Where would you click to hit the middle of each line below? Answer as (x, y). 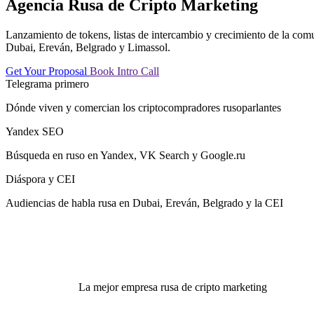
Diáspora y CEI (40, 179)
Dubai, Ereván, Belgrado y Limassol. (88, 47)
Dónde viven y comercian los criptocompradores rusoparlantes (143, 107)
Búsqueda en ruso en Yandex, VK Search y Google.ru (125, 155)
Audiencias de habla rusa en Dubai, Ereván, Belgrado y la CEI (144, 203)
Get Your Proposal (48, 71)
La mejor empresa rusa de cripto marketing (173, 287)
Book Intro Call (124, 71)
